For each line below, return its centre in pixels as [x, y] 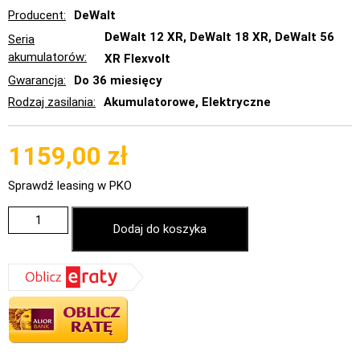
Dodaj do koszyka [160, 229]
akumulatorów [46, 57]
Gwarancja [36, 81]
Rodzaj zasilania [51, 102]
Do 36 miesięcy [118, 81]
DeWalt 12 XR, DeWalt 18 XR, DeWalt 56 [219, 37]
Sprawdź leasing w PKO [70, 186]
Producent [36, 16]
